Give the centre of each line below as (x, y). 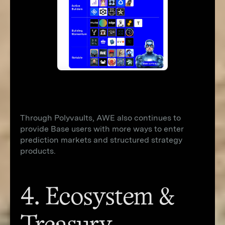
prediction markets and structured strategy (101, 140)
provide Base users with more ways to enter (102, 129)
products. (38, 151)
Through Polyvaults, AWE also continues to (100, 118)
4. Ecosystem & (97, 198)
